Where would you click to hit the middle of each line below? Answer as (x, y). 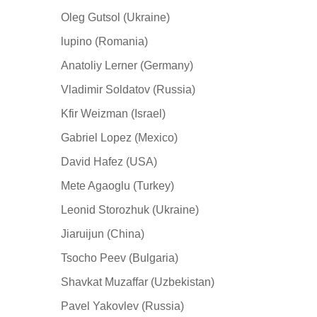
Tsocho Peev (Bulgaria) (120, 258)
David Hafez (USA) (109, 161)
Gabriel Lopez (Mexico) (119, 137)
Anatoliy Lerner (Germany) (127, 65)
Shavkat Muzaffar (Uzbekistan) (138, 282)
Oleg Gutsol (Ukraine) (115, 17)
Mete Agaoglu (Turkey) (117, 185)
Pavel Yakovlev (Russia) (122, 306)
